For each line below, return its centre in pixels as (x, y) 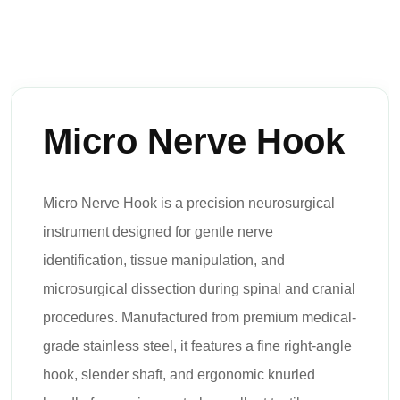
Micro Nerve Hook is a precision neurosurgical (189, 203)
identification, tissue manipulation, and (164, 260)
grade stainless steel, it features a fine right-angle (197, 346)
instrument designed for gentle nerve (158, 232)
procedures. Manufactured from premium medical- (200, 317)
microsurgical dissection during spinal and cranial (199, 289)
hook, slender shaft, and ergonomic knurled (179, 375)
